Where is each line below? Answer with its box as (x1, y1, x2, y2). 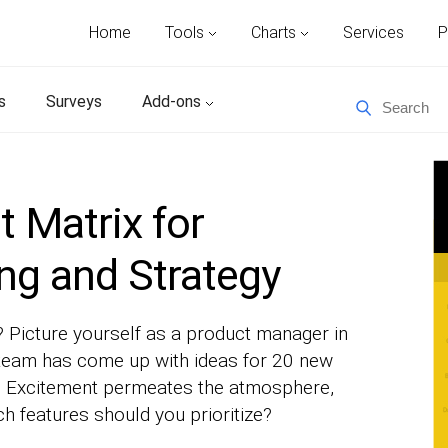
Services (343, 23, 404, 42)
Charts (251, 23, 300, 42)
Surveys (46, 92, 102, 111)
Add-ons (142, 92, 205, 111)
